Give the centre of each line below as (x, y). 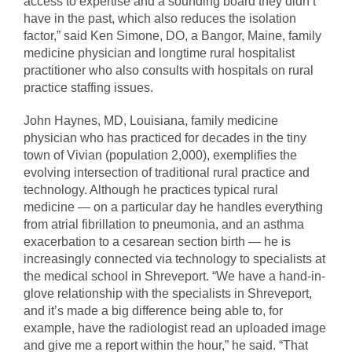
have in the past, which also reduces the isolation (160, 19)
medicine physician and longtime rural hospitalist (159, 53)
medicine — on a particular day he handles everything (173, 207)
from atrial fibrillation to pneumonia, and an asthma (164, 225)
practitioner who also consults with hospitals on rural (169, 71)
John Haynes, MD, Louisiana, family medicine (151, 121)
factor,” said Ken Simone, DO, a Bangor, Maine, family (172, 36)
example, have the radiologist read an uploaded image (175, 328)
